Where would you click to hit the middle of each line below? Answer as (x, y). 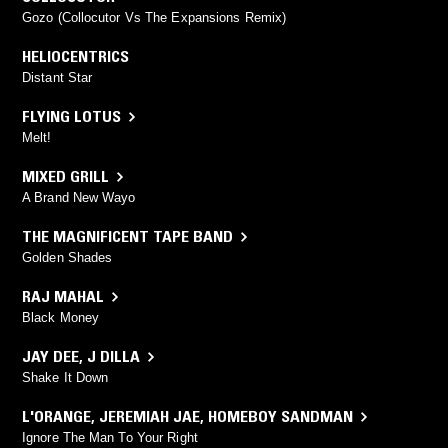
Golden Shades (67, 258)
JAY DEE (50, 356)
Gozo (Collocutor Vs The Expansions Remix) (154, 18)
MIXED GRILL (65, 176)
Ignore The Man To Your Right (110, 438)
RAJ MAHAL (63, 296)
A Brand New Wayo (79, 198)
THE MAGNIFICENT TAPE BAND (127, 236)
